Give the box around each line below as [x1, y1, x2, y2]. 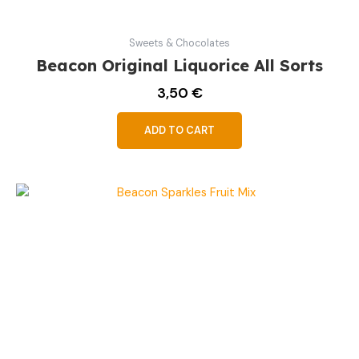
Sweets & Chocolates [129, 37, 230, 50]
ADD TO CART [144, 123, 215, 138]
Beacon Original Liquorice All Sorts [36, 54, 323, 75]
